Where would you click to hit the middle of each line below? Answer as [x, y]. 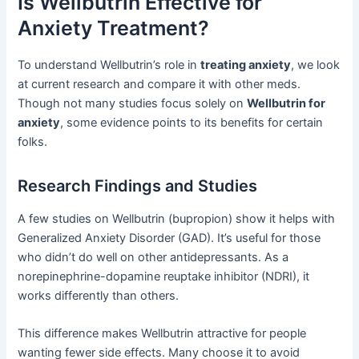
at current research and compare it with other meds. [159, 84]
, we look [316, 65]
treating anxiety [246, 65]
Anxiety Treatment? [114, 28]
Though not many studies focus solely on [133, 103]
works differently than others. [99, 295]
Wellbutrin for [286, 103]
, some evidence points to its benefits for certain [192, 122]
